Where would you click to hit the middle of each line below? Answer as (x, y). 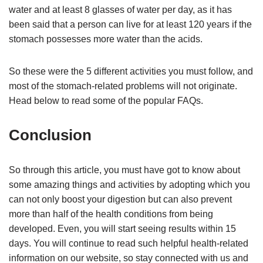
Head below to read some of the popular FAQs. (106, 101)
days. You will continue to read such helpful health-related (129, 244)
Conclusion (50, 135)
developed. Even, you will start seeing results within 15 (122, 229)
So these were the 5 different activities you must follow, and (131, 72)
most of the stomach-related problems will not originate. (123, 86)
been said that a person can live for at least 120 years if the (130, 25)
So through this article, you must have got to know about (124, 170)
